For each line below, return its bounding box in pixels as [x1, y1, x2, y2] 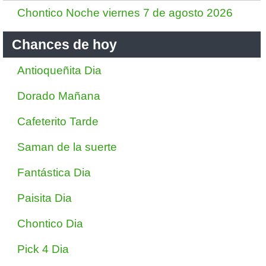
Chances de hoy [12, 37, 117, 52]
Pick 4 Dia [17, 243, 69, 255]
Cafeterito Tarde [17, 115, 99, 128]
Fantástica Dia [17, 166, 91, 179]
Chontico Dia [17, 217, 83, 230]
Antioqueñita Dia [17, 64, 102, 77]
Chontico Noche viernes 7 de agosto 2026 [17, 7, 233, 19]
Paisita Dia [17, 192, 72, 204]
